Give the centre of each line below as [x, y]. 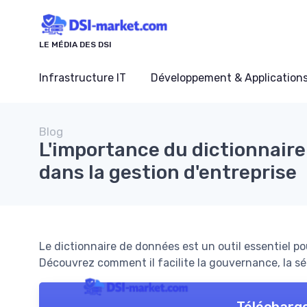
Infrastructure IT [83, 78]
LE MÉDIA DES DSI [75, 45]
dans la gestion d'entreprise [168, 173]
